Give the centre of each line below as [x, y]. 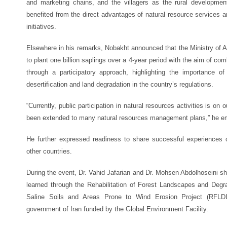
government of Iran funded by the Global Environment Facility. [117, 209]
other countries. [49, 151]
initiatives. [41, 27]
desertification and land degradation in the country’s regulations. [120, 84]
